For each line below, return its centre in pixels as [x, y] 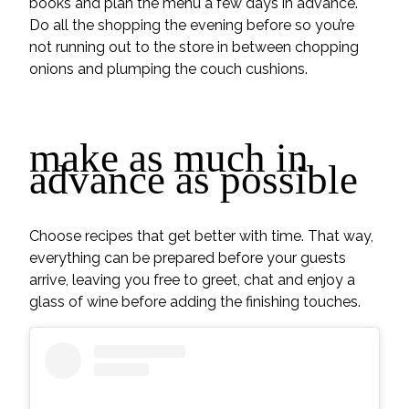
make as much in [169, 158]
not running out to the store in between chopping [194, 47]
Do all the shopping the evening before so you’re [192, 25]
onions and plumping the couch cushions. [168, 68]
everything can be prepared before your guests [188, 257]
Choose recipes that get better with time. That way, [201, 236]
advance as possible [194, 180]
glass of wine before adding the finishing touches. [195, 301]
